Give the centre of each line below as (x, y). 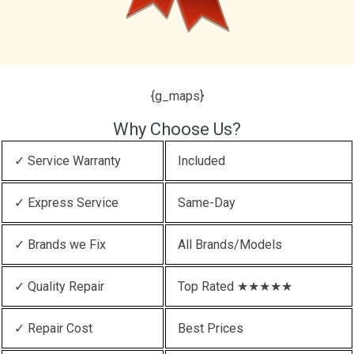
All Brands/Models (230, 244)
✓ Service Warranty (68, 160)
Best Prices (211, 328)
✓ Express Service (66, 202)
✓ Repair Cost (53, 328)
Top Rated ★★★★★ (235, 286)
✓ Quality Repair (59, 286)
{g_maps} (177, 96)
